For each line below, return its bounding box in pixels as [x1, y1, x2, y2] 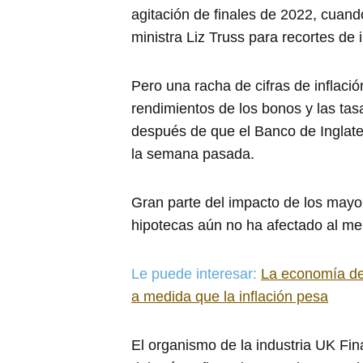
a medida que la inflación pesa [131, 288, 328, 305]
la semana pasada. [131, 145, 254, 162]
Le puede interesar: [131, 265, 261, 282]
